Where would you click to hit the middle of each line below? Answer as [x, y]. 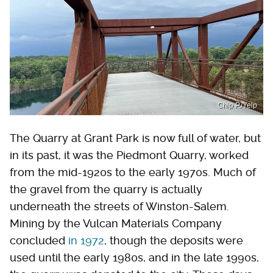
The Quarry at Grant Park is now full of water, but [135, 138]
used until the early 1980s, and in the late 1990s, [134, 258]
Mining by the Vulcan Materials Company [116, 224]
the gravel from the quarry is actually [106, 190]
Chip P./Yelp [237, 106]
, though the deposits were [174, 241]
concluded [39, 241]
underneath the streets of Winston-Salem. [119, 207]
